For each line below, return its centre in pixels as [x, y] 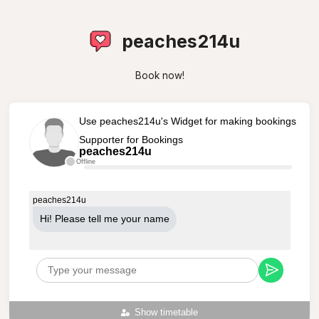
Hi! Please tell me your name [104, 219]
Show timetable [167, 312]
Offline [85, 161]
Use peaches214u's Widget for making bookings [187, 121]
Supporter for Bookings [131, 139]
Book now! [159, 75]
